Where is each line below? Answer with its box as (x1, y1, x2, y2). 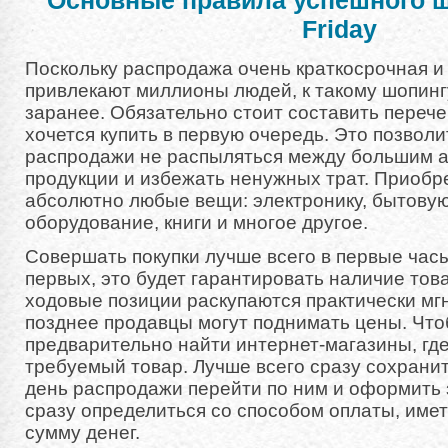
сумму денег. (25, 422, 140, 444)
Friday (302, 15, 378, 44)
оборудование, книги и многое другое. (25, 212, 368, 234)
